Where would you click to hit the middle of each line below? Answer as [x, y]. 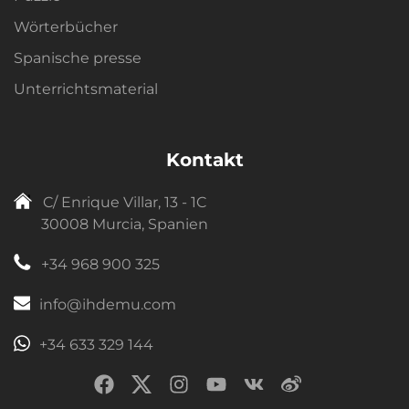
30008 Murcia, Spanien [125, 225]
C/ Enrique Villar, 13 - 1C [125, 203]
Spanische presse [78, 58]
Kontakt [204, 160]
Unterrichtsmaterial [86, 89]
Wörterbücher [66, 27]
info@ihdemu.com [107, 305]
